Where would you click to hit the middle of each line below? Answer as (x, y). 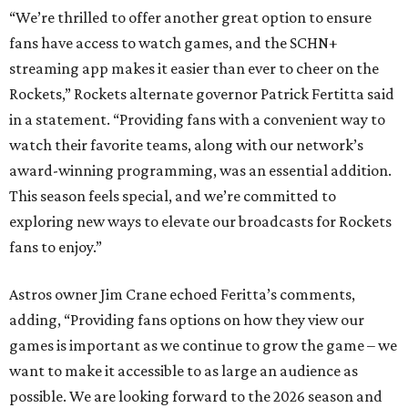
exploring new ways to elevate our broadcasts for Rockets (200, 222)
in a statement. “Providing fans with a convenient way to (197, 120)
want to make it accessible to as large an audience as (184, 371)
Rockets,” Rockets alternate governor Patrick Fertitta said (202, 94)
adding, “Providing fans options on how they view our (187, 320)
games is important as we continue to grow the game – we (203, 346)
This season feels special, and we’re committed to (173, 196)
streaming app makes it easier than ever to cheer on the (194, 69)
